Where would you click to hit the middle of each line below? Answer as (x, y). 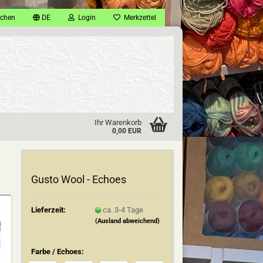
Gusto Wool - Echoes (79, 179)
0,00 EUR (127, 131)
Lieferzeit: (49, 210)
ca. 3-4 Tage (123, 210)
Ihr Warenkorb (118, 122)
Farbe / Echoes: (58, 252)
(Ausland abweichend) (128, 221)
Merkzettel (138, 18)
